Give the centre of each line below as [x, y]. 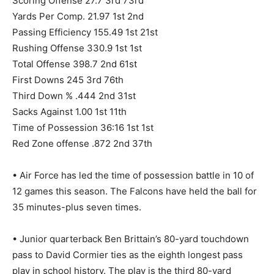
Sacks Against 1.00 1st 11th [69, 111]
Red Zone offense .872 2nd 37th [82, 143]
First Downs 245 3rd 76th [68, 80]
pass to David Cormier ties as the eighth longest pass [128, 254]
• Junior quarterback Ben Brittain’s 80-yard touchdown [131, 239]
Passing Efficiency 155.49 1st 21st [85, 32]
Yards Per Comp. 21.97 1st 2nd [78, 16]
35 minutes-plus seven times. [77, 207]
